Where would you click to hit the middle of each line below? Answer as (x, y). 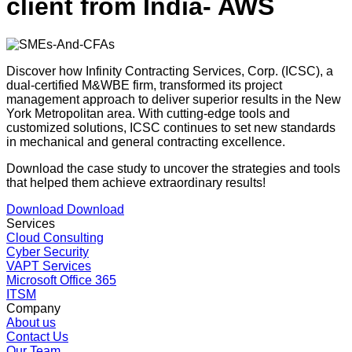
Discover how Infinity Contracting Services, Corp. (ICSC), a (170, 71)
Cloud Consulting (55, 237)
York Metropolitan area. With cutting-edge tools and (148, 113)
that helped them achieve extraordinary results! (136, 182)
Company (33, 308)
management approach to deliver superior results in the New (174, 99)
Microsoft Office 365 (61, 280)
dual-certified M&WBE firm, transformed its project (144, 85)
